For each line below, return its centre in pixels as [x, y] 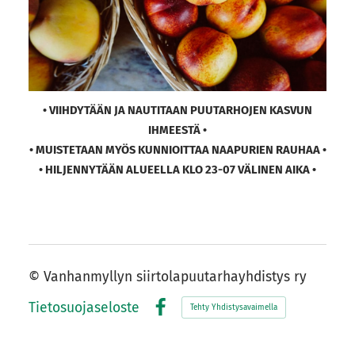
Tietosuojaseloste [84, 307]
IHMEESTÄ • [177, 130]
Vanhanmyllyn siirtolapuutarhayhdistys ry [175, 277]
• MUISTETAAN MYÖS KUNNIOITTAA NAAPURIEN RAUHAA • [177, 149]
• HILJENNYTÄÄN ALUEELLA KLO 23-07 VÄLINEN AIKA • [177, 169]
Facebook [180, 323]
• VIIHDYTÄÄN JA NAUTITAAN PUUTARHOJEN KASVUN [177, 110]
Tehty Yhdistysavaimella [234, 307]
